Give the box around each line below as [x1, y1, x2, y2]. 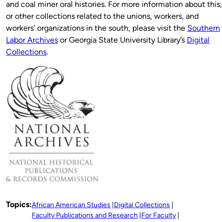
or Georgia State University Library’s [58, 35, 187, 45]
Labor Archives [6, 35, 58, 45]
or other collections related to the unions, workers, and [6, 11, 199, 21]
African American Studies [32, 200, 111, 209]
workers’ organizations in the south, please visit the [6, 23, 187, 33]
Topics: [6, 199, 32, 209]
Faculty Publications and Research [32, 211, 138, 220]
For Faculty [141, 211, 176, 220]
